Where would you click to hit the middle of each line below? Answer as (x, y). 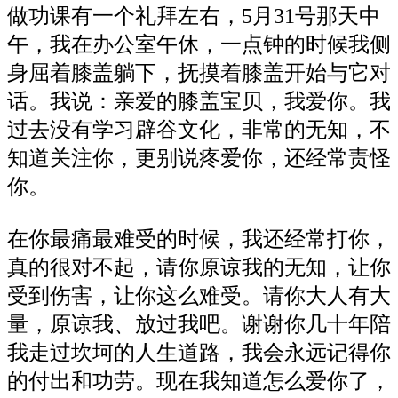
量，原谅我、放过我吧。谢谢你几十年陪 (199, 325)
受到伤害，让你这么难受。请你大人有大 (199, 296)
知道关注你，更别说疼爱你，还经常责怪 (199, 159)
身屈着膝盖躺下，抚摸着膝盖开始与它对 (199, 73)
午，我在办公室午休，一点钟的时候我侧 (199, 45)
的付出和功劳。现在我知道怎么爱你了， (199, 382)
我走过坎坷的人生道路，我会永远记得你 (199, 353)
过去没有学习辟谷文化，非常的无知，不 (199, 130)
